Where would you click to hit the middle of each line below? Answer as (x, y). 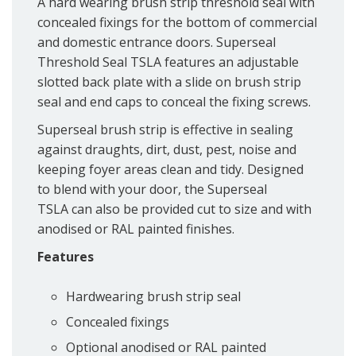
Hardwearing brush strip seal (153, 297)
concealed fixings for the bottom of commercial (177, 23)
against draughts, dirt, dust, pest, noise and (167, 150)
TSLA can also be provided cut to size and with (174, 209)
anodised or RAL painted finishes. (136, 229)
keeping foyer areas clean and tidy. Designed (170, 170)
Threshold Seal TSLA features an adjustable (168, 62)
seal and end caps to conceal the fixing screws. (174, 102)
